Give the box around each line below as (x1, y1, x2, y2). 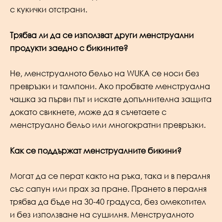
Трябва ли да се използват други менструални (10, 30, 194, 40)
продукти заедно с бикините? (10, 43, 128, 53)
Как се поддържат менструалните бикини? (10, 145, 181, 156)
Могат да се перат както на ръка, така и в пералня (10, 171, 210, 181)
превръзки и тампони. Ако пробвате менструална (10, 81, 210, 92)
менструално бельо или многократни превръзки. (10, 120, 206, 130)
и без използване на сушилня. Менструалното (10, 210, 194, 220)
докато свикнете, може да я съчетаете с (10, 107, 166, 117)
